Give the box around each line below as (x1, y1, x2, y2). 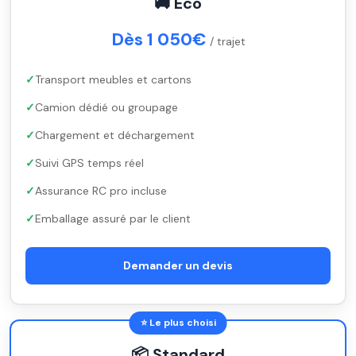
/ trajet (209, 34, 246, 48)
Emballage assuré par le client (35, 211, 191, 226)
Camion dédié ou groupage (35, 100, 178, 114)
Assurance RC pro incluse (35, 184, 167, 198)
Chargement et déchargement (35, 128, 195, 142)
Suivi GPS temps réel (35, 156, 144, 170)
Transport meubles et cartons (35, 72, 192, 87)
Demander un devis (123, 258, 233, 273)
